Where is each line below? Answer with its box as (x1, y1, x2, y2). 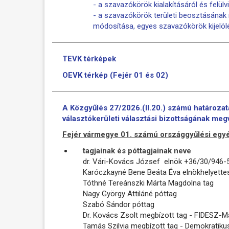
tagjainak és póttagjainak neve (83, 146, 191, 155)
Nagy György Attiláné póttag (83, 189, 177, 198)
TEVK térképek (62, 54, 116, 63)
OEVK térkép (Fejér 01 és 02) (62, 70, 168, 80)
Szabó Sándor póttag (83, 199, 154, 209)
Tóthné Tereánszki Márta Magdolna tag (83, 178, 214, 188)
